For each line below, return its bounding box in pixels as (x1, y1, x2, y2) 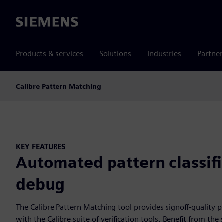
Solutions (99, 49, 131, 58)
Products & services (16, 49, 83, 58)
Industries (147, 49, 181, 58)
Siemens (16, 17, 45, 27)
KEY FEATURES (16, 142, 65, 151)
